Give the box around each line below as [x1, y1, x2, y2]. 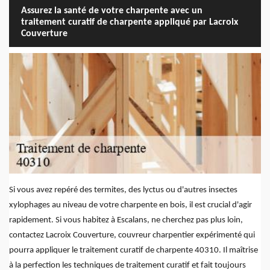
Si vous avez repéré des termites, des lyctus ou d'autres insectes [9, 186, 237, 195]
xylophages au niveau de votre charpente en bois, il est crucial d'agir [9, 201, 252, 210]
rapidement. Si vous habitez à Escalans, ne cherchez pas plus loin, [9, 216, 243, 225]
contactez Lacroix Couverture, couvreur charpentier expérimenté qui [9, 231, 255, 240]
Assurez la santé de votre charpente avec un [21, 5, 202, 16]
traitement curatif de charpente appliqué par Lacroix [21, 17, 238, 27]
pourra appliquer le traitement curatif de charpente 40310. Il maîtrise [9, 246, 258, 256]
